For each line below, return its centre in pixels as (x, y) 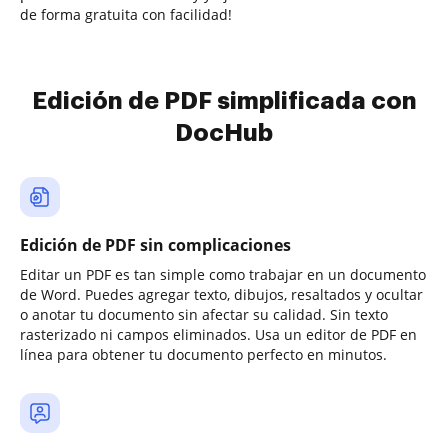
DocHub (224, 133)
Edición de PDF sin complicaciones (155, 245)
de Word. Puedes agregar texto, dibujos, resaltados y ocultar (221, 294)
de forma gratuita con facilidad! (126, 14)
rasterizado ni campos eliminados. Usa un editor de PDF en (218, 334)
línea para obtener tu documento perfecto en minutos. (203, 354)
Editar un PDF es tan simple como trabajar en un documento (223, 274)
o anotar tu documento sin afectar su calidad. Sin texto (204, 314)
